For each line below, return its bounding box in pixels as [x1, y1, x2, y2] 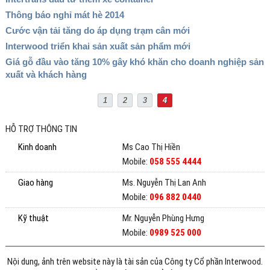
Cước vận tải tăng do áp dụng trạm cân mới [5, 25, 190, 36]
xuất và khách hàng [5, 69, 87, 80]
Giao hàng [18, 177, 54, 188]
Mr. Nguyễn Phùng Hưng [122, 212, 204, 224]
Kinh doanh [18, 141, 57, 152]
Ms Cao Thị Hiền [122, 141, 180, 152]
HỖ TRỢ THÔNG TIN [5, 123, 77, 134]
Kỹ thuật [18, 212, 49, 224]
